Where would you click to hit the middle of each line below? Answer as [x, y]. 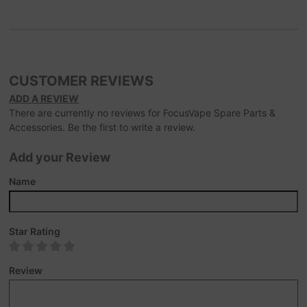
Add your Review [60, 158]
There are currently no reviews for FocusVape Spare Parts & [143, 113]
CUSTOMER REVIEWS [82, 81]
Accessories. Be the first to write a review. [102, 127]
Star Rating [35, 232]
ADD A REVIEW [44, 99]
